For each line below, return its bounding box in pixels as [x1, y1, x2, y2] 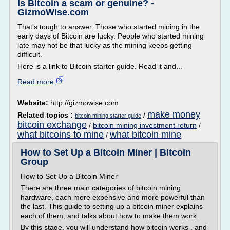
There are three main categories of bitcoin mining [21, 184, 181, 192]
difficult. [17, 50, 42, 59]
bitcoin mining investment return [93, 121, 197, 129]
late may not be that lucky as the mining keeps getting [17, 41, 192, 49]
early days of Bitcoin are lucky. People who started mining [17, 32, 204, 40]
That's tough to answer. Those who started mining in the [17, 23, 200, 31]
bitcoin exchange [17, 120, 87, 130]
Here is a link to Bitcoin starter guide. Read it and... [17, 62, 182, 70]
